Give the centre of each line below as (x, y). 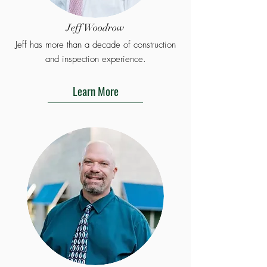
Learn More (95, 90)
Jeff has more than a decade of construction (95, 45)
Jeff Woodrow (95, 28)
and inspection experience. (95, 59)
